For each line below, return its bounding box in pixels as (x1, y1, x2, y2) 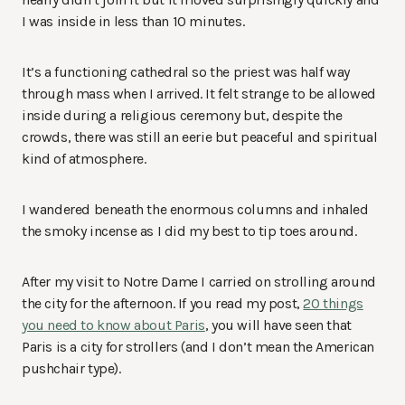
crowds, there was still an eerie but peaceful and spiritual (22, 128, 378, 146)
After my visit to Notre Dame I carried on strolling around (22, 273, 376, 291)
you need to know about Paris (22, 316, 205, 334)
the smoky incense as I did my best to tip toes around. (22, 222, 357, 240)
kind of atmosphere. (22, 150, 146, 168)
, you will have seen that (204, 316, 352, 334)
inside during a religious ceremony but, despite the (22, 107, 343, 125)
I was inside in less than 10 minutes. (22, 13, 245, 31)
